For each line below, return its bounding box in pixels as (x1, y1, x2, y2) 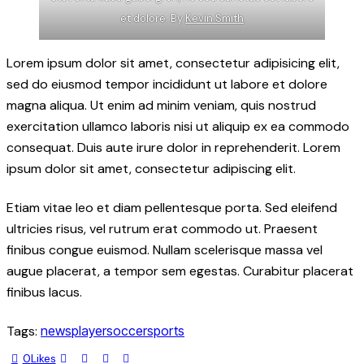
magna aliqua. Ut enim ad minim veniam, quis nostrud (6, 97, 316, 115)
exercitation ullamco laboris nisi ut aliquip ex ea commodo (6, 118, 349, 136)
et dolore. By (120, 11, 185, 26)
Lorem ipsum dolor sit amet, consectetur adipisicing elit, (6, 54, 340, 72)
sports (147, 323, 184, 340)
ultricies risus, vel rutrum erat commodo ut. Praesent (6, 219, 318, 237)
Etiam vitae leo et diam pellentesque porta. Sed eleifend (6, 198, 337, 216)
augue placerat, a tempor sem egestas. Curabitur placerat (6, 262, 353, 279)
